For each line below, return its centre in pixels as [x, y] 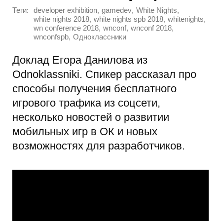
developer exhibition [65, 11]
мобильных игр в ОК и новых [85, 131]
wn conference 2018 [66, 28]
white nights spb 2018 [129, 19]
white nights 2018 [61, 19]
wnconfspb [51, 37]
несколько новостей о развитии [91, 117]
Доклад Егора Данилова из [80, 60]
